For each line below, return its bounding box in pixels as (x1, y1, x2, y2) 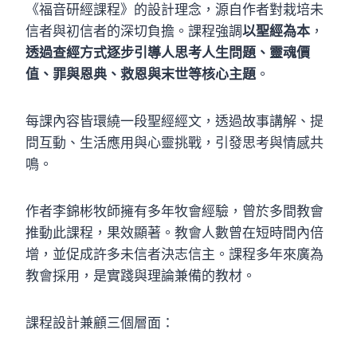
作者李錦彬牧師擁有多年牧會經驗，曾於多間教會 (25, 202, 324, 219)
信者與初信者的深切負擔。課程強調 (25, 22, 242, 39)
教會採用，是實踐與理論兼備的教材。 (25, 267, 256, 284)
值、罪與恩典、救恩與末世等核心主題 (25, 65, 256, 82)
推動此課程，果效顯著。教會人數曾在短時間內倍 (25, 224, 324, 241)
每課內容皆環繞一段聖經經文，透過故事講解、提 (25, 112, 324, 129)
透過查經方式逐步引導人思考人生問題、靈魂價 (25, 44, 310, 61)
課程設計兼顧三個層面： (25, 314, 175, 331)
